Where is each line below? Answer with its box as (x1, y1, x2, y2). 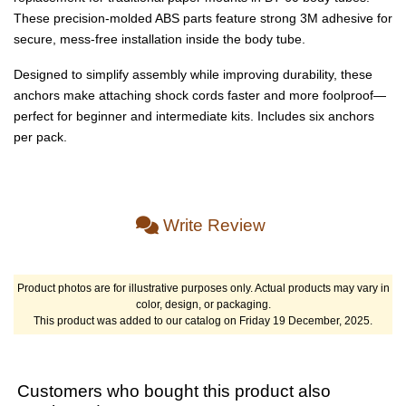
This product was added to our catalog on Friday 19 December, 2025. (34, 314, 372, 327)
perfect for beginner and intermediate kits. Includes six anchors (14, 108, 374, 123)
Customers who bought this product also (16, 381, 331, 401)
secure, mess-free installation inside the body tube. (14, 31, 305, 46)
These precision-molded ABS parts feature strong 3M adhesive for (14, 10, 392, 25)
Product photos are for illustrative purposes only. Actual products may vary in (16, 281, 390, 295)
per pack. (14, 129, 67, 144)
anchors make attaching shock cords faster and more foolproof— (14, 87, 386, 102)
